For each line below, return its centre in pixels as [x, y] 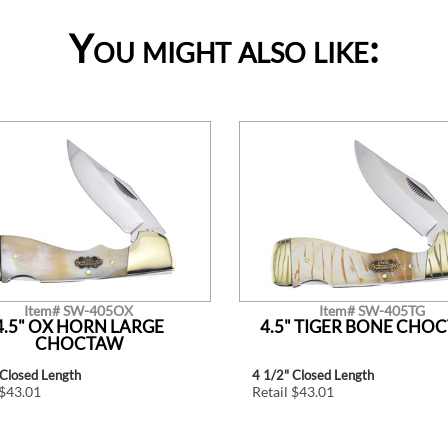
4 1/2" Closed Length [312, 375]
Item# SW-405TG [371, 311]
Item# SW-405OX [78, 311]
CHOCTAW [78, 344]
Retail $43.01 [292, 392]
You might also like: [224, 48]
